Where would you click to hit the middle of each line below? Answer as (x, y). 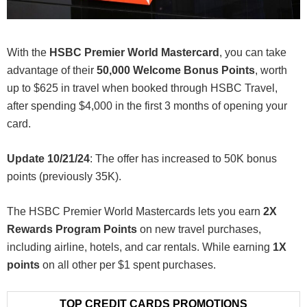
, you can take (253, 53)
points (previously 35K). (64, 177)
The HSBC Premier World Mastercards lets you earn (135, 212)
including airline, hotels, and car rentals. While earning (140, 247)
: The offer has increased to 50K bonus (183, 159)
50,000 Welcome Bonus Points (176, 71)
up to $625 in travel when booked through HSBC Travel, (142, 88)
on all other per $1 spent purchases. (128, 265)
